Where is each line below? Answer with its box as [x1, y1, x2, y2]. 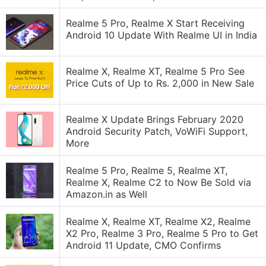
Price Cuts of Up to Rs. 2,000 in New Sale [66, 77, 254, 89]
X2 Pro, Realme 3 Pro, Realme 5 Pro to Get [66, 227, 258, 239]
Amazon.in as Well [66, 188, 147, 200]
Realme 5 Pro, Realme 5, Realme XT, [66, 164, 227, 176]
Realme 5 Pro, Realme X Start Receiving [66, 17, 245, 29]
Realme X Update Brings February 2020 [66, 113, 243, 125]
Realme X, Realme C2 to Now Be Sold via [66, 176, 251, 188]
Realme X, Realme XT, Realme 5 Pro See [66, 65, 245, 77]
